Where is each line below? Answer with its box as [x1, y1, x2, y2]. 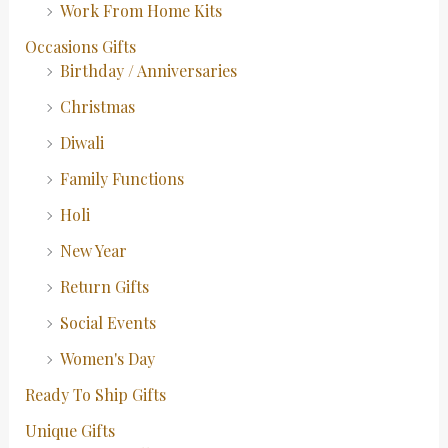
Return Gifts [59, 275, 149, 297]
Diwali [59, 131, 104, 153]
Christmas [59, 95, 135, 117]
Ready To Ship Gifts [24, 383, 166, 405]
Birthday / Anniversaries [59, 59, 237, 81]
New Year [59, 239, 127, 261]
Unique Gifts [24, 419, 115, 441]
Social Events [59, 311, 156, 333]
